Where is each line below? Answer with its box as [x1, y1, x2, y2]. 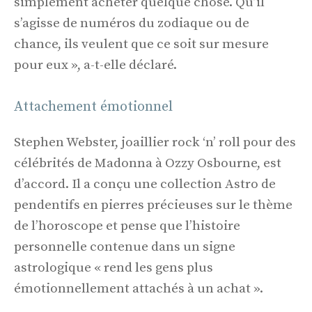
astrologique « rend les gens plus [14, 259, 213, 276]
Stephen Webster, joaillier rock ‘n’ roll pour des [14, 134, 296, 150]
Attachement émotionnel [14, 97, 173, 116]
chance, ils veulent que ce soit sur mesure [14, 36, 269, 53]
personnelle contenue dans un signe [14, 238, 235, 255]
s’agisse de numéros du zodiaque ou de [14, 15, 249, 32]
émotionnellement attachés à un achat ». [14, 280, 263, 297]
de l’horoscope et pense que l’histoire [14, 217, 240, 234]
